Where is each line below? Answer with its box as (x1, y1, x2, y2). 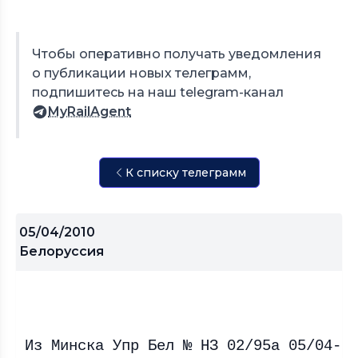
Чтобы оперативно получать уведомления (32, 46, 321, 62)
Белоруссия (19, 244, 104, 259)
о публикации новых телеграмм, (32, 66, 251, 81)
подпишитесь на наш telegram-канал (32, 85, 284, 100)
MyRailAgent (48, 104, 131, 119)
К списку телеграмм (125, 165, 246, 180)
